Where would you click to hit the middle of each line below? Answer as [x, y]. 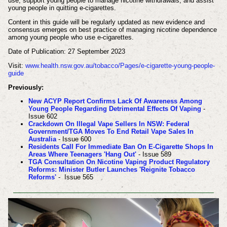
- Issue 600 [73, 139]
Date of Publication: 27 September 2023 [66, 51]
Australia [42, 139]
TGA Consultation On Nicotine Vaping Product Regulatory [119, 162]
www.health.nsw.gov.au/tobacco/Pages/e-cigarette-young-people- [120, 65]
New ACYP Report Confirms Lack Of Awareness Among [115, 101]
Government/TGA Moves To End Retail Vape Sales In [111, 132]
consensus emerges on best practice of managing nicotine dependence [112, 30]
